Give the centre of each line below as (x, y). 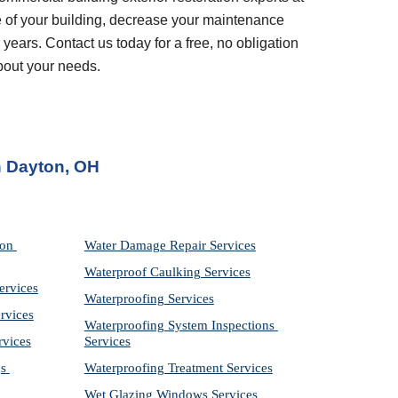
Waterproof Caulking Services (167, 272)
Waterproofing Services (149, 298)
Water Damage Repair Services (170, 245)
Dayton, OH (53, 167)
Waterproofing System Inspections (179, 325)
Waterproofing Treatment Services (178, 368)
